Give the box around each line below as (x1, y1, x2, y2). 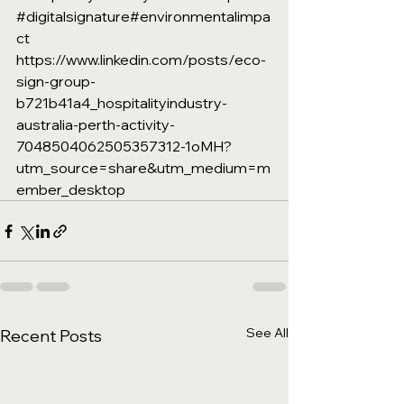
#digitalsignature (16, 7, 130, 25)
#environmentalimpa (130, 7, 271, 25)
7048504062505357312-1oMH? (16, 137, 232, 155)
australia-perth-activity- (16, 115, 175, 133)
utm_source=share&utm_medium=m (16, 159, 271, 177)
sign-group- (16, 72, 96, 90)
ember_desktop (16, 180, 125, 198)
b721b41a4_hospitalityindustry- (16, 94, 227, 112)
